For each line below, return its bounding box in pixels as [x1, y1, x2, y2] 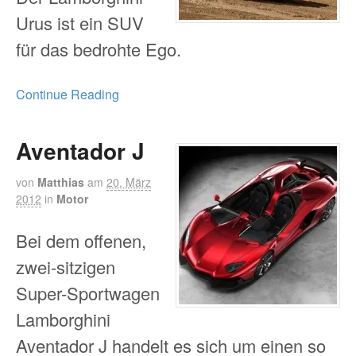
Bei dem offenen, [16, 227, 146, 253]
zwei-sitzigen [16, 253, 115, 279]
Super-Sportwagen [16, 280, 160, 305]
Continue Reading [16, 85, 119, 104]
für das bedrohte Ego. [16, 36, 181, 61]
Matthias [37, 173, 84, 190]
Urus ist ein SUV [16, 10, 144, 35]
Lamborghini [16, 306, 110, 331]
